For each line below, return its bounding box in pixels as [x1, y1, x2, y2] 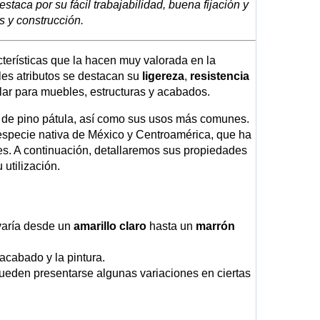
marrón [196, 219, 235, 232]
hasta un [146, 219, 196, 232]
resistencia [190, 69, 249, 82]
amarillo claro [74, 219, 146, 232]
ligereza [142, 69, 184, 82]
